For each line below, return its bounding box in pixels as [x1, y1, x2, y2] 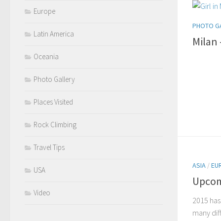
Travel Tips [34, 143, 65, 152]
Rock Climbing [34, 120, 76, 130]
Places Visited [34, 97, 73, 107]
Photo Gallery [34, 74, 75, 84]
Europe [34, 6, 55, 16]
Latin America [34, 29, 74, 39]
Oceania [34, 52, 59, 62]
